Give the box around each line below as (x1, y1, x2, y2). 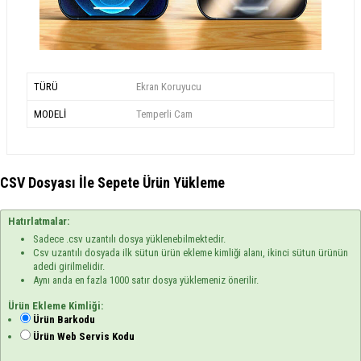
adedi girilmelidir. (33, 260, 106, 273)
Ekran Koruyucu (135, 80, 201, 93)
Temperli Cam (135, 107, 193, 120)
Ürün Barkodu (33, 313, 96, 326)
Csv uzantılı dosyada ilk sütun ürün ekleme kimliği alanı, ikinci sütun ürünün (33, 247, 349, 259)
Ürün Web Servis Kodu (33, 330, 135, 343)
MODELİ (34, 107, 66, 120)
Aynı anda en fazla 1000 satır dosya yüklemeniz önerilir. (33, 274, 259, 287)
